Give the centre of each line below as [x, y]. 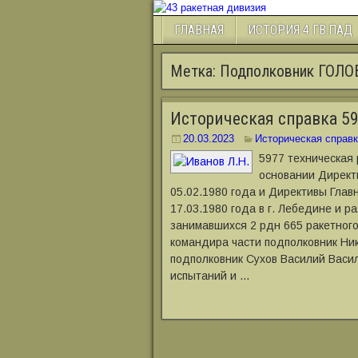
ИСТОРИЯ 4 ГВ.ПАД [300, 30]
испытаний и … [210, 276]
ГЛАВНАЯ [199, 30]
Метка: [195, 71]
